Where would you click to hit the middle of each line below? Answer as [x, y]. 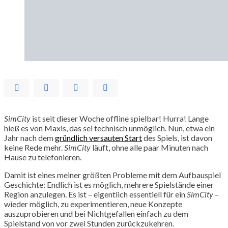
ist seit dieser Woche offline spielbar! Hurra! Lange [120, 118]
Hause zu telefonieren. [43, 157]
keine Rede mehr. [34, 147]
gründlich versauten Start [98, 137]
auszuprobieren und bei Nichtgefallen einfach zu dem [96, 213]
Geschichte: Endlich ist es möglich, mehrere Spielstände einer [109, 184]
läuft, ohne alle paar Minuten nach [149, 147]
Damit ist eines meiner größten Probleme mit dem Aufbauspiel [112, 175]
